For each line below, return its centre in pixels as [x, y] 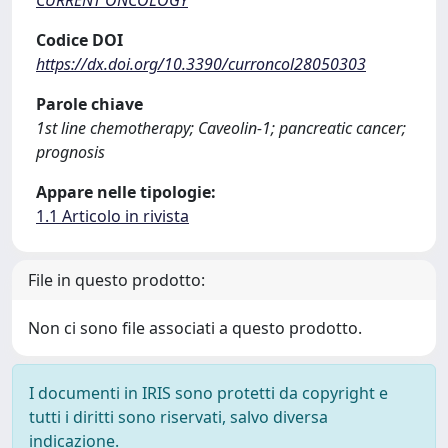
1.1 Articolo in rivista [112, 216]
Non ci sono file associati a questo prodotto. [195, 328]
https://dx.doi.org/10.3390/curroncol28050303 [201, 64]
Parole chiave [89, 104]
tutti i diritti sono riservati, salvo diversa [178, 417]
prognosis [70, 152]
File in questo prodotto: [116, 280]
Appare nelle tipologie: [126, 192]
